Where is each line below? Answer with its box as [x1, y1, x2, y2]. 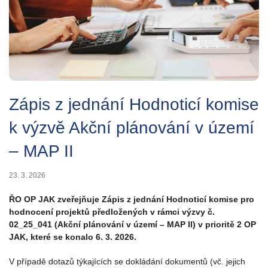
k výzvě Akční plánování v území [9, 118, 254, 137]
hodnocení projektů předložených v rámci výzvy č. [9, 206, 215, 217]
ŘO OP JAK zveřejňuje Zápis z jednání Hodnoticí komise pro [9, 194, 254, 204]
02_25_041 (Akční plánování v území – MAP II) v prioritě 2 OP [9, 219, 256, 229]
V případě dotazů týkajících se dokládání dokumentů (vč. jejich [9, 256, 245, 266]
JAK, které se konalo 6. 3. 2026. [9, 232, 136, 242]
